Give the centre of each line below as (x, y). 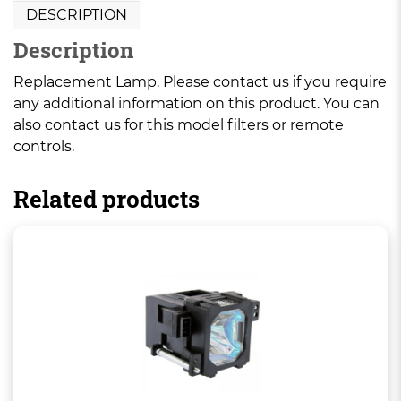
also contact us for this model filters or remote (179, 125)
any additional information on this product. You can (196, 103)
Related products (107, 199)
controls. (44, 146)
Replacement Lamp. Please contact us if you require (200, 82)
